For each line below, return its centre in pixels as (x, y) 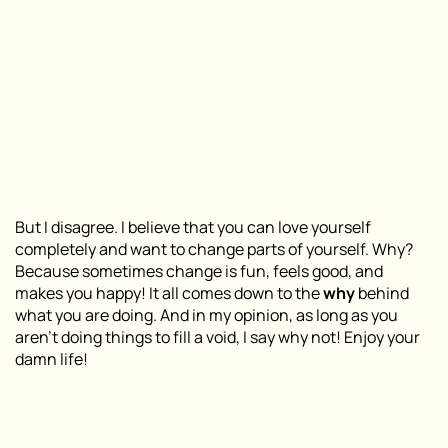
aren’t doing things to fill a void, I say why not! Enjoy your (217, 337)
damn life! (51, 359)
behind (382, 293)
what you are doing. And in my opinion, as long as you (206, 315)
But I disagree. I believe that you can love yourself (193, 227)
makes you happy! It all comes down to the (169, 293)
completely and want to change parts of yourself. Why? (214, 249)
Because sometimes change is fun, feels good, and (199, 271)
